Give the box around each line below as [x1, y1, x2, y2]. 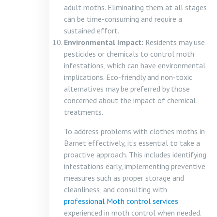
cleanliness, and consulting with [64, 185, 167, 194]
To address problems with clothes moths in [64, 126, 205, 136]
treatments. [64, 107, 103, 117]
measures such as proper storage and [64, 173, 184, 183]
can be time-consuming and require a [64, 14, 182, 24]
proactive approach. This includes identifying [64, 150, 206, 159]
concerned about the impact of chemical [64, 95, 196, 105]
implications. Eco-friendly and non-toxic [64, 72, 192, 82]
